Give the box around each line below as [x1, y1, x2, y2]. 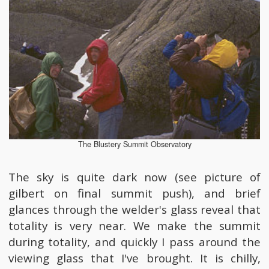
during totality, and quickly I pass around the [8, 234, 261, 250]
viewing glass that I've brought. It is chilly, [8, 250, 261, 266]
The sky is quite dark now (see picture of [8, 169, 261, 185]
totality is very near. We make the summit [8, 217, 261, 234]
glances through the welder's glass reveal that [8, 201, 261, 217]
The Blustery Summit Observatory [77, 139, 192, 150]
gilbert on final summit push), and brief [8, 185, 261, 201]
